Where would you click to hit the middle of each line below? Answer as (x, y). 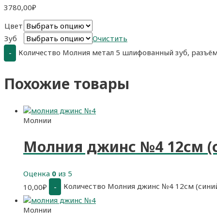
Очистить (110, 38)
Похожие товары (67, 83)
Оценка (38, 174)
